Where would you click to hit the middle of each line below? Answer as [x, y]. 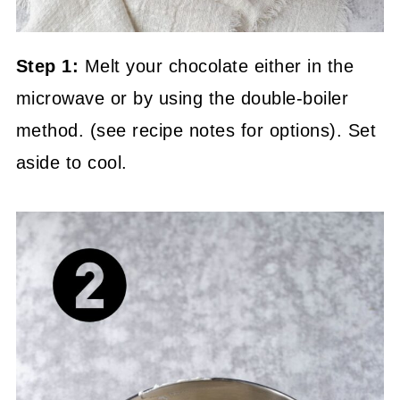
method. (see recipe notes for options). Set [196, 130]
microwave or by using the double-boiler [182, 98]
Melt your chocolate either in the [219, 66]
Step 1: [50, 66]
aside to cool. [71, 162]
